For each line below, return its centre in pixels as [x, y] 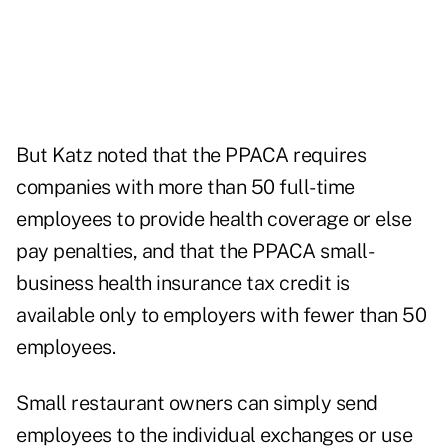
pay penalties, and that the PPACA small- [195, 251]
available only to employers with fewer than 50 [221, 315]
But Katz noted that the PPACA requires [191, 155]
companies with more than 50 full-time [185, 187]
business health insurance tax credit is [183, 283]
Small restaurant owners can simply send [197, 403]
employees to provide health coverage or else [213, 219]
